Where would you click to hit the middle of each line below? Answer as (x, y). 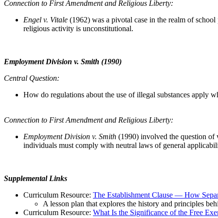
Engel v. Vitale (46, 19)
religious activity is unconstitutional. (78, 28)
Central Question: (34, 78)
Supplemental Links (36, 178)
